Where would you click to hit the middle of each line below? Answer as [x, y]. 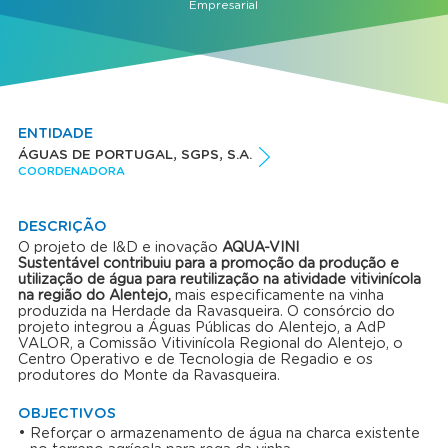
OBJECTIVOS [66, 413]
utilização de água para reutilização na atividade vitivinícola [219, 279]
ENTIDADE [55, 134]
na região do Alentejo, [94, 295]
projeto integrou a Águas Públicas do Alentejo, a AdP [201, 327]
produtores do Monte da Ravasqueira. [148, 375]
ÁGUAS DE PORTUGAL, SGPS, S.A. [134, 154]
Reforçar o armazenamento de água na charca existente [224, 434]
